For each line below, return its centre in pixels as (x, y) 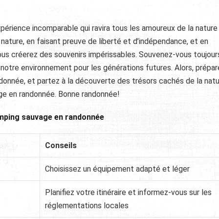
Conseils (61, 145)
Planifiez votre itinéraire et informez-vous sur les (128, 192)
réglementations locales (87, 205)
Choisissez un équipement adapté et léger (117, 169)
